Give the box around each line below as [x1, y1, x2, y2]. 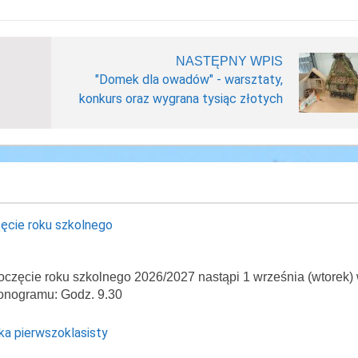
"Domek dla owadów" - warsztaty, [94, 72, 283, 87]
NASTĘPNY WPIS [175, 54, 283, 68]
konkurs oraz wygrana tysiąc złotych [78, 91, 283, 106]
